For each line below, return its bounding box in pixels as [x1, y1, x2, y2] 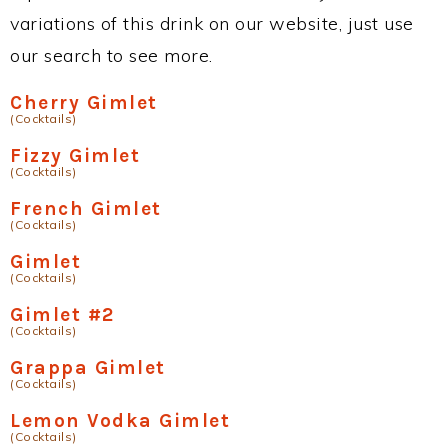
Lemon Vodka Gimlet [10, 409, 230, 432]
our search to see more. [10, 44, 213, 67]
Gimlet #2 [10, 303, 115, 326]
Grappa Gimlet [10, 356, 166, 379]
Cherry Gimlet [10, 91, 158, 114]
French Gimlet [10, 197, 162, 220]
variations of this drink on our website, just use [10, 12, 414, 35]
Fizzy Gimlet [10, 144, 140, 167]
